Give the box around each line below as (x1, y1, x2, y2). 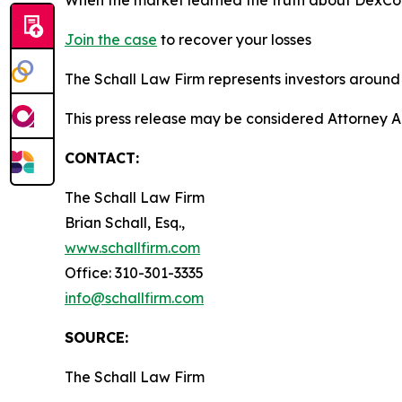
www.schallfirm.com (65, 238, 200, 257)
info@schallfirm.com (65, 288, 204, 307)
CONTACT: (65, 148, 139, 167)
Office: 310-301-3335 (65, 263, 204, 282)
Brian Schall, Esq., (65, 213, 185, 232)
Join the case (65, 30, 157, 48)
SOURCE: (65, 328, 128, 346)
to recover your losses (157, 30, 311, 48)
